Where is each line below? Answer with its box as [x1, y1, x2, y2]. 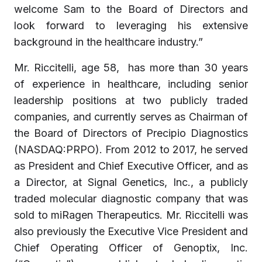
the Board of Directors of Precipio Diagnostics [14, 127, 248, 139]
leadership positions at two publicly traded [14, 94, 248, 106]
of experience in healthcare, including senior [14, 78, 248, 90]
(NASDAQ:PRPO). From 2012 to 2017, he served [14, 143, 248, 156]
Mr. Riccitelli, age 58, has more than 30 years [14, 61, 248, 74]
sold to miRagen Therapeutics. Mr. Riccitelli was [14, 209, 248, 221]
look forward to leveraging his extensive [14, 19, 248, 32]
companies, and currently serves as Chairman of [14, 111, 248, 123]
